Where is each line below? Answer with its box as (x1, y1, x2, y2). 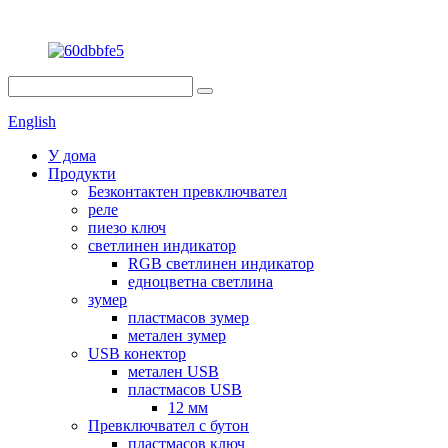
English (8, 113, 56, 130)
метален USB (128, 363, 219, 380)
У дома (48, 147, 96, 164)
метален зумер (128, 327, 226, 344)
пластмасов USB (128, 381, 242, 398)
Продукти (48, 165, 116, 182)
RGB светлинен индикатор (128, 255, 314, 272)
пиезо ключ (88, 219, 166, 236)
